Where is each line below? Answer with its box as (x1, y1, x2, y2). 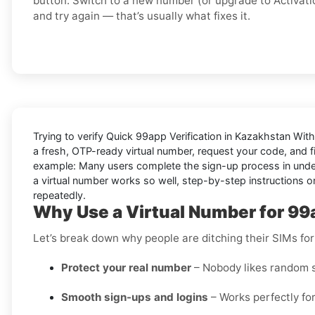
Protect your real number (61, 261, 191, 275)
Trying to (33, 130, 77, 143)
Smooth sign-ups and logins (61, 290, 208, 304)
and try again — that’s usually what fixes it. (33, 9, 250, 23)
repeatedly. (33, 189, 86, 202)
